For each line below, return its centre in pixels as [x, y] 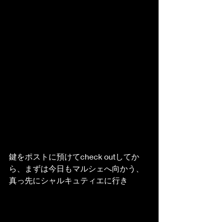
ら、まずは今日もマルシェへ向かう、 [76, 168]
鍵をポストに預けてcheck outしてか [74, 156]
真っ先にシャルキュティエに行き [68, 180]
